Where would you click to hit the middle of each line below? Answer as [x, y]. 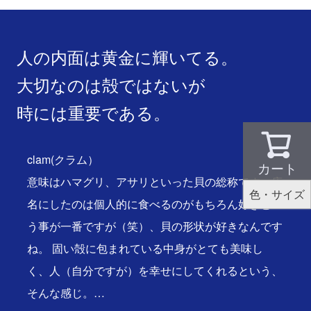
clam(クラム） [63, 159]
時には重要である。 [93, 112]
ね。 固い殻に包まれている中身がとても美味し [145, 248]
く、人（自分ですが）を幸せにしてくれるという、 [155, 270]
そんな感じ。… [66, 292]
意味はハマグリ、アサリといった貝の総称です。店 [155, 181]
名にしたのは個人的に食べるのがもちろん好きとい [155, 203]
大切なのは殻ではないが [111, 84]
